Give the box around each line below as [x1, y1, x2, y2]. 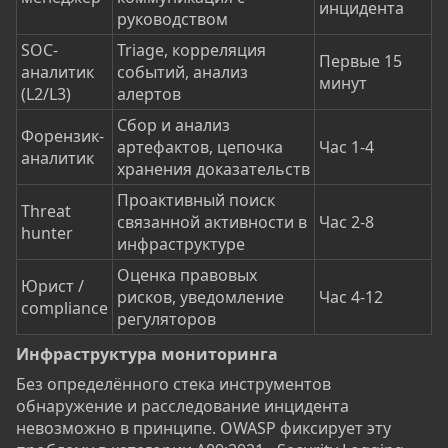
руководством [117, 8, 228, 31]
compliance [21, 297, 108, 320]
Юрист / [21, 275, 84, 298]
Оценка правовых [117, 264, 257, 287]
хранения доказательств [117, 158, 310, 181]
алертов [117, 83, 181, 106]
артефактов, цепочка [117, 136, 283, 159]
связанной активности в [117, 211, 307, 234]
